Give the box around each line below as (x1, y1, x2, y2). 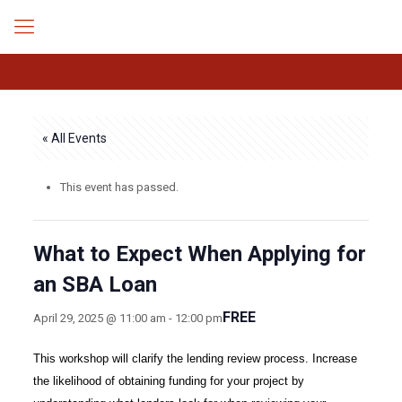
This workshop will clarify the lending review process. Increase (32, 352, 357, 365)
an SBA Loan (32, 272, 157, 297)
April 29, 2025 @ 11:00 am (32, 310, 166, 325)
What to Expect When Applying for (32, 241, 366, 267)
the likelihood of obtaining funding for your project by (32, 374, 304, 388)
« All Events (41, 131, 107, 145)
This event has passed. (59, 180, 179, 194)
